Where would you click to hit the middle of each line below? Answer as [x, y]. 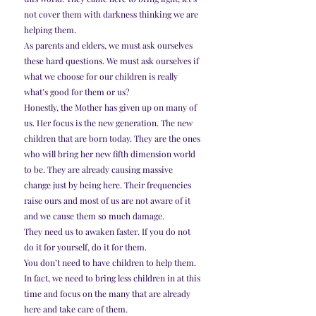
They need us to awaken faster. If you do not [108, 232]
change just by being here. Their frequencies [109, 185]
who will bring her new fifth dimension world [111, 154]
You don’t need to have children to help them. [111, 263]
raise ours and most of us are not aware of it [108, 201]
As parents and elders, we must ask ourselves [109, 45]
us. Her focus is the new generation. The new [109, 123]
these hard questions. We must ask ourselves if [113, 61]
